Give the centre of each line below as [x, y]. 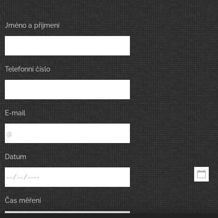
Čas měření [23, 200]
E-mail [15, 113]
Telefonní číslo [27, 69]
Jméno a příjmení [32, 25]
